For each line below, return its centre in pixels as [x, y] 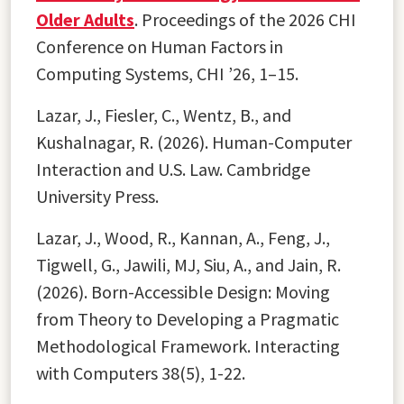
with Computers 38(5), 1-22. [141, 372]
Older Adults [85, 19]
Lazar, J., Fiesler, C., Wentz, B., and [164, 115]
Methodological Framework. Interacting [188, 345]
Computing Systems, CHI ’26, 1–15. [167, 73]
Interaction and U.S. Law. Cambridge [173, 169]
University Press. [97, 196]
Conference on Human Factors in [160, 46]
